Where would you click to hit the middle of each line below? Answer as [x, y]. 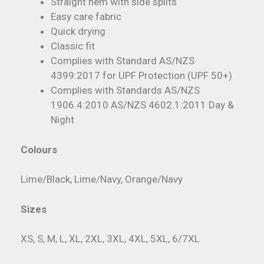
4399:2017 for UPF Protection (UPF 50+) [141, 76]
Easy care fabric [86, 17]
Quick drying [78, 32]
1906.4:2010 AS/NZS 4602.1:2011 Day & [142, 105]
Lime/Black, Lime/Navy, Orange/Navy [102, 179]
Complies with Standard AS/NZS [123, 61]
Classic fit [73, 46]
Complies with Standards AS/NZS [125, 90]
